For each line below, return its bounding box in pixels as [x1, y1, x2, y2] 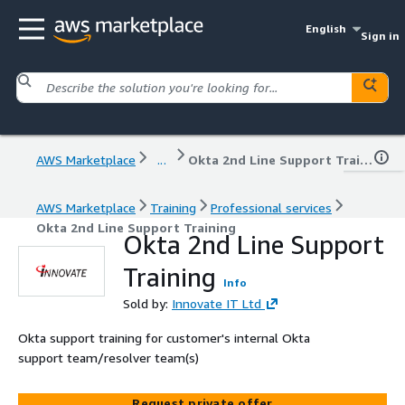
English [306, 22, 347, 35]
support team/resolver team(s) [18, 349, 199, 365]
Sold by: [123, 295, 172, 311]
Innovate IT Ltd [172, 295, 261, 311]
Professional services [211, 199, 332, 215]
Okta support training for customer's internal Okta [18, 329, 310, 345]
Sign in [360, 29, 400, 42]
